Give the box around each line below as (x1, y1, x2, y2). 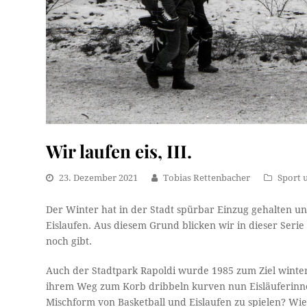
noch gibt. (46, 235, 93, 247)
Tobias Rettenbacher (163, 172, 251, 183)
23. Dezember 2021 (59, 172, 138, 183)
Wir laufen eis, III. (46, 138, 193, 162)
